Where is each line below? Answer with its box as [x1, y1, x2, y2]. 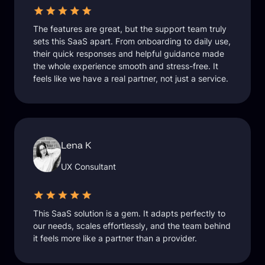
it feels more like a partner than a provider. [33, 232, 197, 243]
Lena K [61, 138, 92, 151]
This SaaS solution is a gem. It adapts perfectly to [33, 208, 225, 218]
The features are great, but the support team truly [33, 24, 227, 34]
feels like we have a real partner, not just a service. [33, 73, 228, 84]
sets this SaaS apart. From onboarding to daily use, [33, 36, 231, 47]
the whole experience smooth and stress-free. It [33, 61, 218, 72]
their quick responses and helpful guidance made [33, 49, 224, 59]
